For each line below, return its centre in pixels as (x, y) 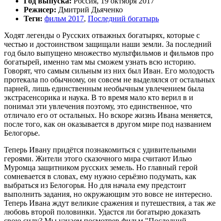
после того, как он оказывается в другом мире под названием (108, 124)
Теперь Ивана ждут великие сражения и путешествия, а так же (110, 203)
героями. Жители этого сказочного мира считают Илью (98, 158)
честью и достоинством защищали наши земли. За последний (108, 44)
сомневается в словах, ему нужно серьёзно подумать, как (100, 176)
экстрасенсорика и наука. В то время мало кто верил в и (99, 97)
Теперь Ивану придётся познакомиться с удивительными (100, 149)
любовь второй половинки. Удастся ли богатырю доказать (102, 212)
